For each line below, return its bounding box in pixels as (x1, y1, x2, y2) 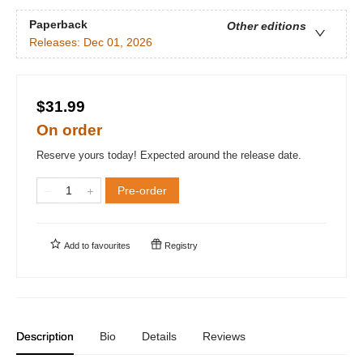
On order (36, 121, 102, 139)
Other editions (227, 19, 306, 33)
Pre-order (117, 183, 167, 197)
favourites (92, 240, 130, 250)
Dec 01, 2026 (83, 36, 152, 49)
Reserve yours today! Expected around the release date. (36, 148, 301, 161)
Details (142, 329, 177, 343)
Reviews (203, 329, 246, 343)
